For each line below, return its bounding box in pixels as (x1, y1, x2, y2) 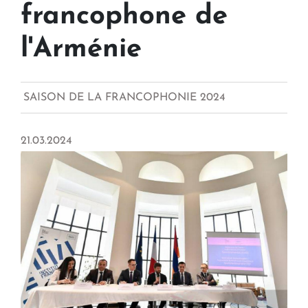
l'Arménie (21, 36, 142, 64)
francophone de (21, 3, 228, 31)
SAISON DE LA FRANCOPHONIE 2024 (23, 92, 225, 104)
